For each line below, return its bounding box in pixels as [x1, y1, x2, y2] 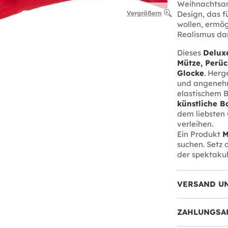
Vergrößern [126, 9, 162, 17]
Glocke [177, 68, 204, 78]
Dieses [177, 48, 203, 58]
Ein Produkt [177, 129, 222, 139]
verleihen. [177, 119, 213, 129]
